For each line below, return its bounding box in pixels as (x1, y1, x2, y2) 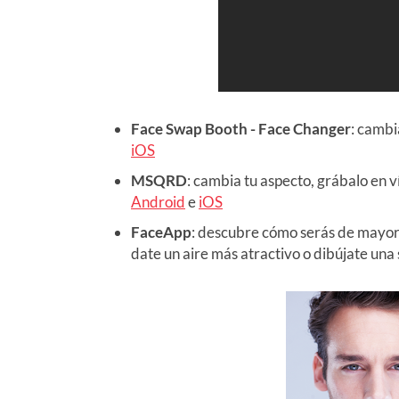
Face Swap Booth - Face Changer (131, 118, 351, 138)
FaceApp (131, 222, 191, 241)
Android (131, 191, 185, 211)
